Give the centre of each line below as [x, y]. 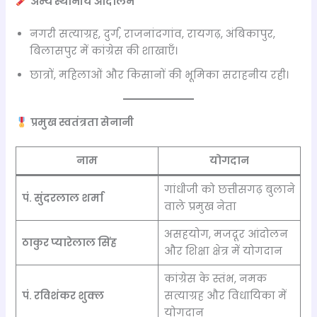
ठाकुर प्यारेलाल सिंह [69, 243]
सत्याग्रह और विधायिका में [225, 296]
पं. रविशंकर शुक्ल [63, 296]
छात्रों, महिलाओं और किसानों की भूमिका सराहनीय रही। [160, 75]
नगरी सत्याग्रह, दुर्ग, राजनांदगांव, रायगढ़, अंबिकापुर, [153, 34]
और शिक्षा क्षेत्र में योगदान [223, 252]
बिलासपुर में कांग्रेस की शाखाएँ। [104, 51]
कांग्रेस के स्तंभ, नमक [215, 279]
